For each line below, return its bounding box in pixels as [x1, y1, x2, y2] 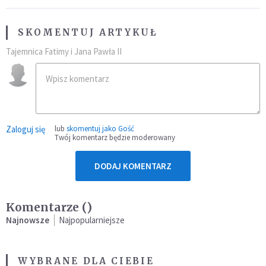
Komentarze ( [6, 199, 87, 214]
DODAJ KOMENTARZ [94, 160, 172, 172]
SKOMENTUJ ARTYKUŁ [18, 26, 158, 38]
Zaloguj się [6, 123, 45, 135]
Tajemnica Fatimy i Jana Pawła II [6, 45, 122, 57]
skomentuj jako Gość [66, 123, 134, 134]
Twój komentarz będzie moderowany [55, 132, 175, 142]
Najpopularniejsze [59, 214, 125, 226]
